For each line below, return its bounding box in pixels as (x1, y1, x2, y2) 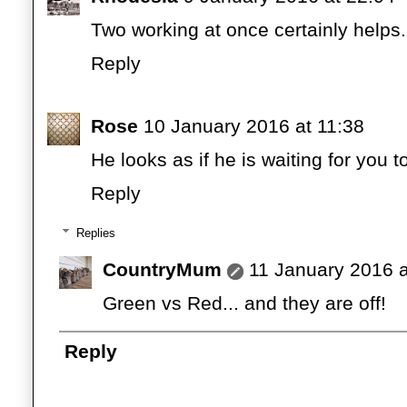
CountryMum (103, 258, 222, 280)
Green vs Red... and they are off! (103, 292, 386, 313)
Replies (75, 225, 115, 240)
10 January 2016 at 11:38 (144, 115, 364, 137)
